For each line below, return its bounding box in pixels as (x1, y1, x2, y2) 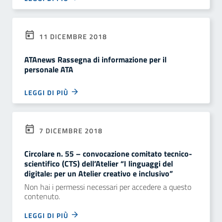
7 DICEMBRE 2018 (37, 125, 103, 136)
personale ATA (24, 63, 73, 75)
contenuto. (24, 190, 60, 202)
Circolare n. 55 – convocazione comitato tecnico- (24, 148, 192, 160)
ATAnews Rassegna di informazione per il (24, 54, 166, 65)
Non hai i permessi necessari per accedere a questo (24, 181, 191, 193)
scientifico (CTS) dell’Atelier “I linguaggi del (24, 158, 173, 169)
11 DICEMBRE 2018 (37, 31, 107, 42)
